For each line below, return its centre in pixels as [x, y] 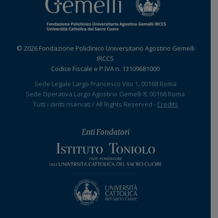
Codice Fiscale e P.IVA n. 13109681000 [105, 69]
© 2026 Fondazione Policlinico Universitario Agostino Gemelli [105, 48]
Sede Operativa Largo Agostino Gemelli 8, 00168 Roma [105, 94]
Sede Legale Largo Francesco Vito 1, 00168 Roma [105, 84]
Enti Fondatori [105, 132]
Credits [167, 104]
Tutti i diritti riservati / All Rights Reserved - [95, 104]
